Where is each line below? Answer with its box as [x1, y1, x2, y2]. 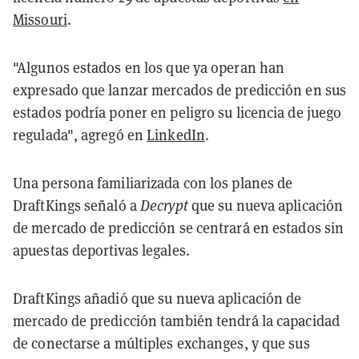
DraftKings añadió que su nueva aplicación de [13, 288, 302, 308]
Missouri [13, 10, 67, 29]
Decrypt [140, 196, 188, 215]
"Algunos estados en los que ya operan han [13, 58, 285, 77]
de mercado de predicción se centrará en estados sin [13, 218, 345, 237]
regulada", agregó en [13, 125, 147, 144]
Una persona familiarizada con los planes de [13, 173, 293, 192]
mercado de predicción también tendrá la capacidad [13, 311, 340, 330]
